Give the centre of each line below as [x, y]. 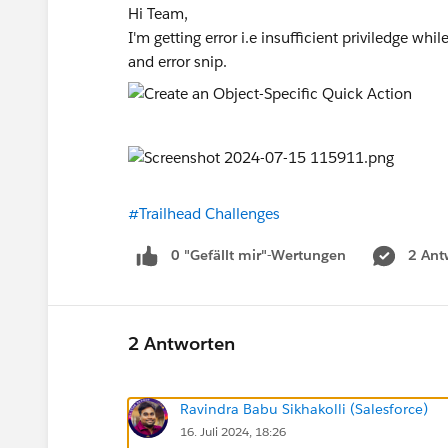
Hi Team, [158, 13]
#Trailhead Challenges [204, 213]
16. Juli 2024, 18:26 [233, 431]
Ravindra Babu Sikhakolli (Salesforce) [304, 408]
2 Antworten [181, 344]
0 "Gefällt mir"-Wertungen [258, 255]
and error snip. [177, 61]
